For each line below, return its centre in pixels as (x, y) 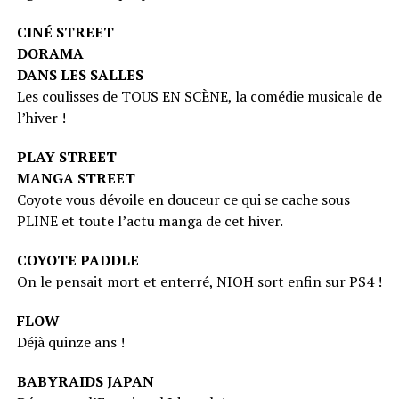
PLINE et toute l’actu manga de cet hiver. (150, 221)
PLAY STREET (66, 157)
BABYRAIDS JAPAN (85, 382)
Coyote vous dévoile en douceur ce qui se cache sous (183, 200)
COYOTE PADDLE (77, 261)
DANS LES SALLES (80, 75)
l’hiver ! (41, 118)
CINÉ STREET (65, 33)
